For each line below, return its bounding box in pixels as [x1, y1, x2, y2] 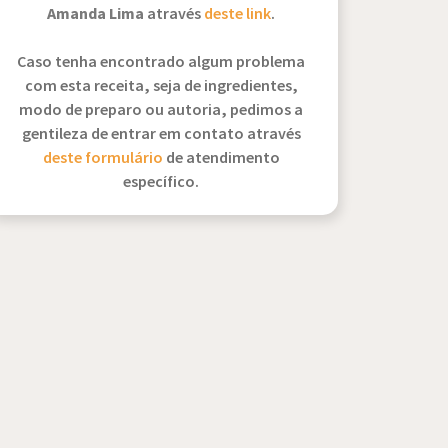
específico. [123, 172, 200, 193]
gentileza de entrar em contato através [21, 124, 301, 145]
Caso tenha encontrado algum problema [17, 52, 306, 73]
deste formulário [42, 148, 163, 169]
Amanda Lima [47, 3, 148, 25]
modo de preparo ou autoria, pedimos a [19, 100, 304, 121]
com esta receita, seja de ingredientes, [24, 76, 298, 97]
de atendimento [162, 148, 280, 169]
